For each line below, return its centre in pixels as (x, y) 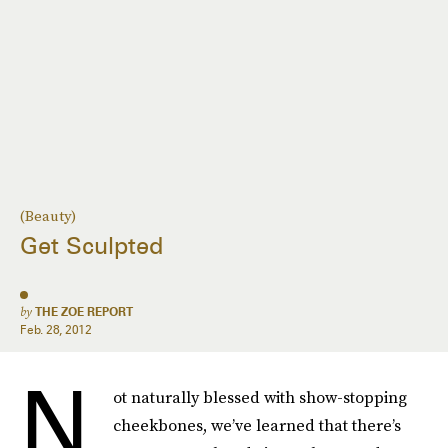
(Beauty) (48, 216)
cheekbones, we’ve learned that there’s (257, 425)
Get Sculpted (91, 246)
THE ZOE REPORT (84, 311)
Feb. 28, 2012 (56, 329)
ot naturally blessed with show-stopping (260, 397)
